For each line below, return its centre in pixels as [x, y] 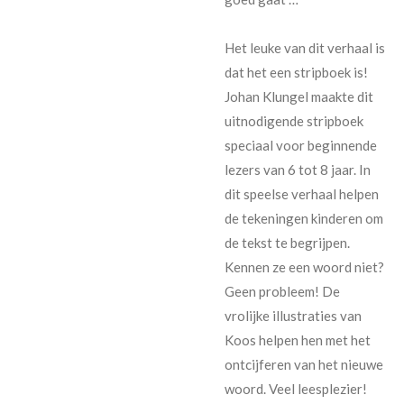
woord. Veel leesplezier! [296, 388]
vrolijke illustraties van [293, 315]
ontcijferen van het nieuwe [304, 364]
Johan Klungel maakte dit [299, 96]
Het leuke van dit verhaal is [305, 47]
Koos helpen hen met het [298, 340]
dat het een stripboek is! [296, 72]
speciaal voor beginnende [301, 145]
